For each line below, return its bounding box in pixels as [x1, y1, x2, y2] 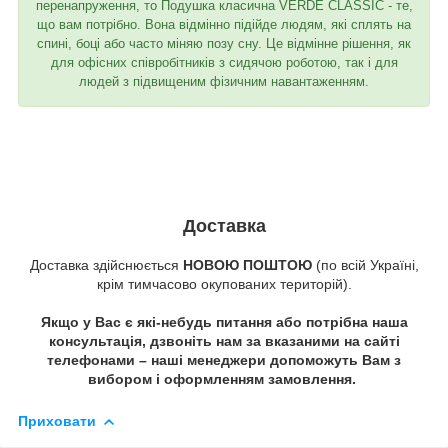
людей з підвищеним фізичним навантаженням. [79, 73, 369, 89]
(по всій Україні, [311, 256, 419, 273]
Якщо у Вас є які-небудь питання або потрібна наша [40, 313, 408, 330]
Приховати [18, 412, 96, 429]
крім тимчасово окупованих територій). [96, 275, 352, 292]
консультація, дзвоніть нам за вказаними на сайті [48, 332, 400, 349]
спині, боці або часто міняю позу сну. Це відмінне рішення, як [37, 35, 411, 51]
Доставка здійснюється [29, 256, 183, 273]
